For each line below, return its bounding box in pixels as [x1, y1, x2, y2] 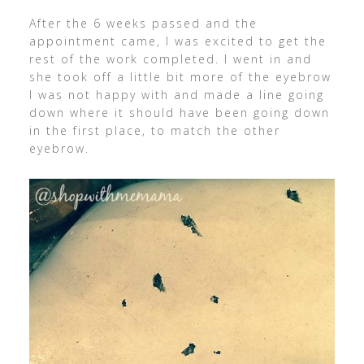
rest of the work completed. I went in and [28, 51, 312, 67]
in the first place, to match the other [28, 123, 280, 139]
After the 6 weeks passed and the [28, 15, 258, 32]
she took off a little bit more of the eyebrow [28, 69, 331, 85]
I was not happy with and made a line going [28, 87, 324, 103]
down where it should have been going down [28, 105, 330, 121]
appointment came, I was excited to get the [28, 33, 327, 50]
